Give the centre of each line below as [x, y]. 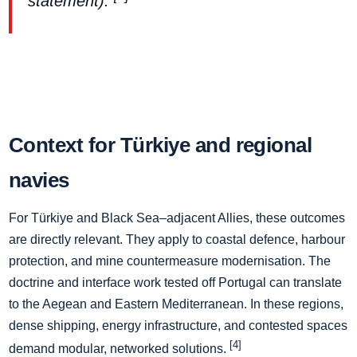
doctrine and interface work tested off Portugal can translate [175, 282]
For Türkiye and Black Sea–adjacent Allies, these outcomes [177, 218]
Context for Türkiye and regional [161, 145]
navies [39, 180]
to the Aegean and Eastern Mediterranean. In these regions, [176, 304]
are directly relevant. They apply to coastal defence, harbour [177, 239]
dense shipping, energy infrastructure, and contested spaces [178, 325]
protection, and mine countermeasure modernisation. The [170, 261]
